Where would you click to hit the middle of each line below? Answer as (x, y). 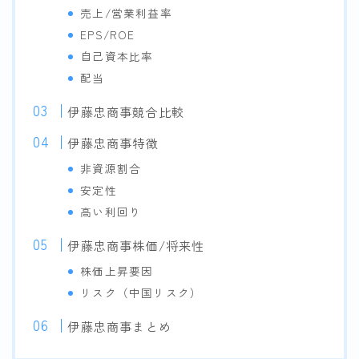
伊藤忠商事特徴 (113, 143)
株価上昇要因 (117, 271)
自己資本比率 (117, 56)
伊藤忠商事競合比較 (126, 112)
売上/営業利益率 (126, 13)
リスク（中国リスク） (141, 293)
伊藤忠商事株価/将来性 (136, 246)
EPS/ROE (108, 35)
